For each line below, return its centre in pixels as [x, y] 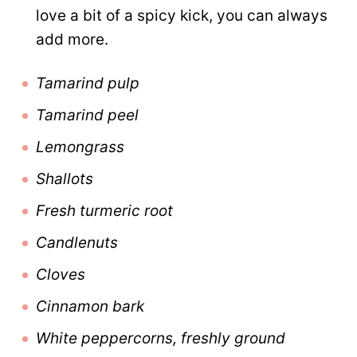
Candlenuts [77, 243]
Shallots [65, 179]
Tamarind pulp [88, 84]
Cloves [61, 275]
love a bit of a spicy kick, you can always [182, 16]
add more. [72, 40]
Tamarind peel [87, 116]
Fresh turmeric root [104, 211]
